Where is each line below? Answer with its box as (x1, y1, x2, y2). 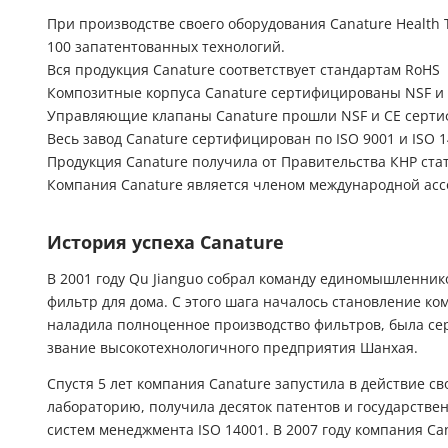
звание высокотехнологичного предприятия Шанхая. (47, 340, 418, 357)
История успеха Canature (47, 232, 284, 254)
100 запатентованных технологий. (47, 39, 285, 56)
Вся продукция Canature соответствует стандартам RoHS (47, 62, 440, 79)
